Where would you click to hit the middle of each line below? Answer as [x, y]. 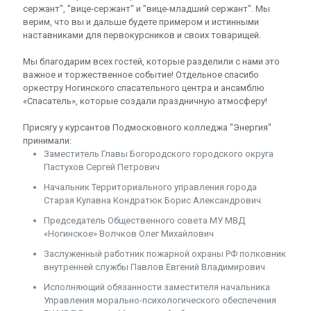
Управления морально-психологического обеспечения [160, 300]
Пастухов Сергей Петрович [102, 167]
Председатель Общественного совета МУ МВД [144, 220]
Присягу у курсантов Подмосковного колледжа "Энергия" [147, 127]
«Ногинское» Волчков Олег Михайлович [129, 234]
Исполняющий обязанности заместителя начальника [157, 287]
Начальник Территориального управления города [150, 187]
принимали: [47, 141]
